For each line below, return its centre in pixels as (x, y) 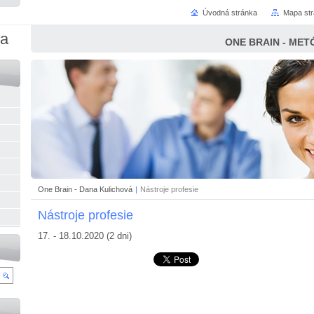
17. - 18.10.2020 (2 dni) (85, 235)
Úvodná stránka (230, 13)
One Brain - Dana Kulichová (85, 189)
